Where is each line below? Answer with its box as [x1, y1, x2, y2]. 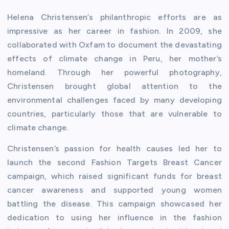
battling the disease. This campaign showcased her [7, 198, 222, 209]
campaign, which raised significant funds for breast [7, 171, 222, 181]
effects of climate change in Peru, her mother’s [7, 53, 222, 63]
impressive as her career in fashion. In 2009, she [7, 26, 222, 36]
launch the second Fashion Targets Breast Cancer [7, 157, 222, 167]
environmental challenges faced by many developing [7, 95, 222, 105]
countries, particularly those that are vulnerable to [7, 108, 222, 119]
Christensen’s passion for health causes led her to [7, 143, 222, 153]
